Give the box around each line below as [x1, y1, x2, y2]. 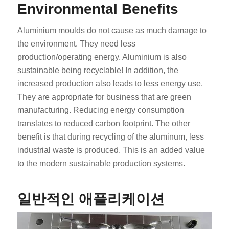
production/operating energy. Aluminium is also [17, 52, 187, 61]
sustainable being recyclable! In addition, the [17, 65, 178, 75]
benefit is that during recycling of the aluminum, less [17, 132, 204, 141]
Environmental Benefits [17, 1, 178, 17]
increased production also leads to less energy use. [17, 79, 203, 88]
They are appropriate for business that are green [17, 92, 191, 101]
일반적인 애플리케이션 [17, 191, 165, 207]
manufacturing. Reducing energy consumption [17, 105, 184, 114]
